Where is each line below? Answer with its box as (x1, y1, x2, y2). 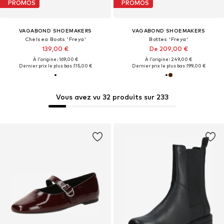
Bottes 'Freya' (149, 35, 188, 42)
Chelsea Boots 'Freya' (24, 35, 86, 42)
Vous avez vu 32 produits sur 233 (55, 92, 168, 101)
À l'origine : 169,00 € (32, 56, 78, 62)
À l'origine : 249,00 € (145, 56, 192, 62)
